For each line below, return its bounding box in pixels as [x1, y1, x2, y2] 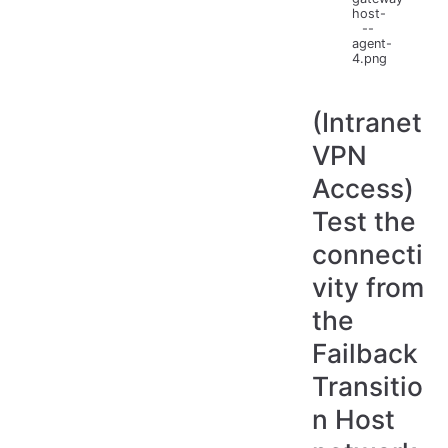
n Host [312, 402, 395, 435]
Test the [312, 204, 416, 237]
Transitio [312, 369, 423, 402]
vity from [312, 270, 424, 303]
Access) [312, 171, 414, 204]
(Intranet [312, 105, 422, 138]
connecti [312, 237, 423, 270]
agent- [352, 35, 392, 51]
